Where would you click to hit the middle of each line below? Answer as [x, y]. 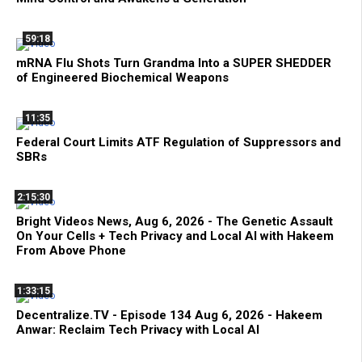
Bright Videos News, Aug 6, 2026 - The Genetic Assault [175, 221]
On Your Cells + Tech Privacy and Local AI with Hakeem [175, 236]
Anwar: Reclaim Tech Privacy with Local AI [138, 329]
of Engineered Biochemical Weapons [122, 77]
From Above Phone [71, 250]
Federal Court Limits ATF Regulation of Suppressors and [179, 142]
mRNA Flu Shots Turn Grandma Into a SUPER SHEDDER [174, 63]
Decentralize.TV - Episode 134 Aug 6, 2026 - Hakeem [169, 315]
